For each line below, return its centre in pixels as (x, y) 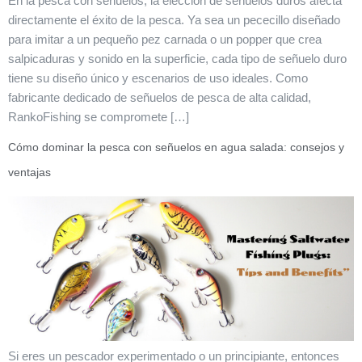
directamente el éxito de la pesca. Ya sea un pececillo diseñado (174, 20)
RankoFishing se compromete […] (99, 117)
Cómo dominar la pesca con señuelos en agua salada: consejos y (176, 147)
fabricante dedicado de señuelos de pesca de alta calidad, (160, 98)
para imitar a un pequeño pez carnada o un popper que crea (165, 40)
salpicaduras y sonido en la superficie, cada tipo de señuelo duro (177, 59)
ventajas (29, 173)
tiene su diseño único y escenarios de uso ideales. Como (158, 78)
